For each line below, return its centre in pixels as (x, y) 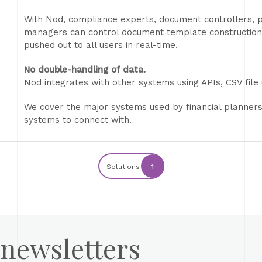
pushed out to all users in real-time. (101, 45)
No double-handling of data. (85, 70)
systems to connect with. (78, 120)
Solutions (123, 167)
